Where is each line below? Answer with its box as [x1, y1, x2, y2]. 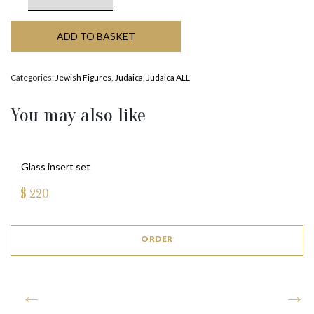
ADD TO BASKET [56, 30, 135, 42]
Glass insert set [21, 161, 90, 172]
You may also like [11, 104, 146, 126]
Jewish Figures [55, 72, 111, 83]
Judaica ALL [146, 72, 190, 83]
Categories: [11, 72, 55, 83]
